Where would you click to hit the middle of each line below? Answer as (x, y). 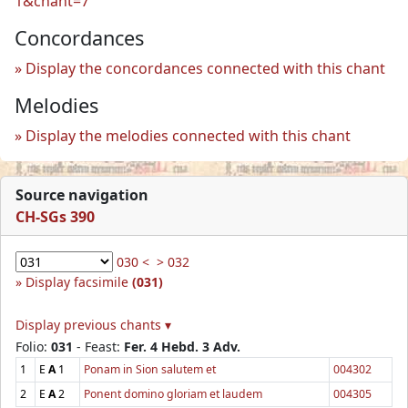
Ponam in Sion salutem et (150, 369)
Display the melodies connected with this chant (188, 135)
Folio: (33, 346)
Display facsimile (79, 281)
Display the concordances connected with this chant (205, 68)
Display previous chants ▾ (93, 324)
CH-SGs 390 (55, 216)
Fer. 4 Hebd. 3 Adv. (182, 346)
